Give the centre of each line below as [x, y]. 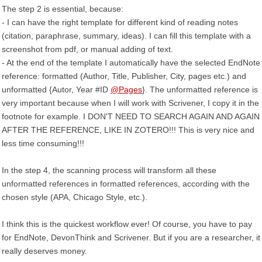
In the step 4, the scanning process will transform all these [109, 170]
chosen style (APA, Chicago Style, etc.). [75, 197]
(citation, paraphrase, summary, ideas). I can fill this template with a [126, 36]
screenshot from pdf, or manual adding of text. [87, 49]
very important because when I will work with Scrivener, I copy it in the [130, 103]
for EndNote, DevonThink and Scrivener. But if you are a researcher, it [131, 237]
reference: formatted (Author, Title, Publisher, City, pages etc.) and [124, 76]
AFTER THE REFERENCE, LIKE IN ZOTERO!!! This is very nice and [128, 130]
